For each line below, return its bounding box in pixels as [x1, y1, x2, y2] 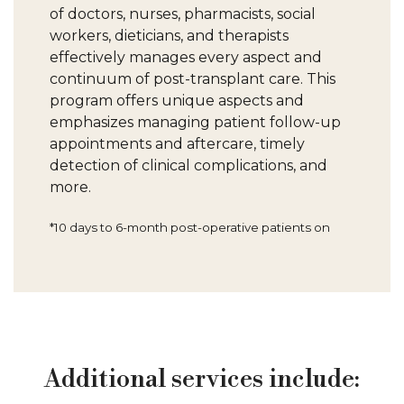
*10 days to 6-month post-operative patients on [50, 220, 330, 234]
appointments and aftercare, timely [50, 135, 305, 152]
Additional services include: [44, 363, 360, 395]
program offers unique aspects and [50, 92, 304, 109]
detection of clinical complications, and [50, 157, 327, 174]
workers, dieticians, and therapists [50, 27, 289, 44]
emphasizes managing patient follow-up [50, 114, 341, 131]
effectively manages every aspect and [50, 49, 322, 66]
